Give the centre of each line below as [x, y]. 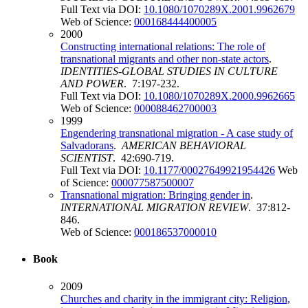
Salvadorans [87, 146]
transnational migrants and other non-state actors [165, 59]
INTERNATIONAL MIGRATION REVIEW [154, 208]
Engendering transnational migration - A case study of [177, 133]
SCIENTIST [87, 158]
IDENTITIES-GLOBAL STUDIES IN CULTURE [169, 71]
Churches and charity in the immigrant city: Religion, [175, 298]
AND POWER [92, 84]
